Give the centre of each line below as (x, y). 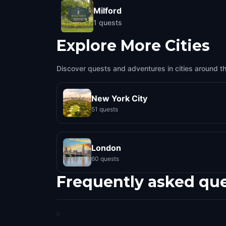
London (106, 148)
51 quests (105, 109)
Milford (107, 10)
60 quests (105, 158)
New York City (119, 98)
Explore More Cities (133, 46)
